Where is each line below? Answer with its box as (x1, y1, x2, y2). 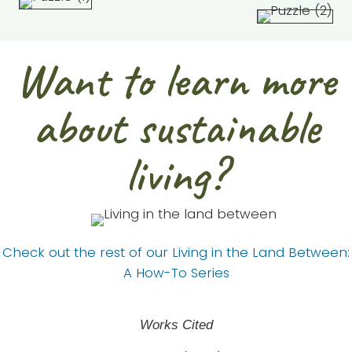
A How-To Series (123, 263, 229, 283)
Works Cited (139, 317, 213, 333)
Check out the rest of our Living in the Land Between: (2, 243, 350, 262)
